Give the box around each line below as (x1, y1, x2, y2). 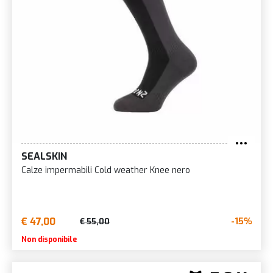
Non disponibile (21, 234, 77, 244)
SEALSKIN (21, 149, 67, 163)
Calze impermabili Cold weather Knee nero (21, 164, 190, 176)
